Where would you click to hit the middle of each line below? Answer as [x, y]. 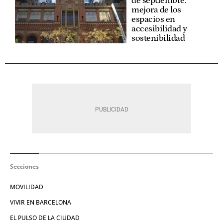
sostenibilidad [158, 38]
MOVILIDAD [27, 187]
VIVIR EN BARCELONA [41, 202]
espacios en [153, 19]
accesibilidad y [159, 29]
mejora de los [156, 10]
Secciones [24, 166]
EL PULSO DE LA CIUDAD [45, 218]
